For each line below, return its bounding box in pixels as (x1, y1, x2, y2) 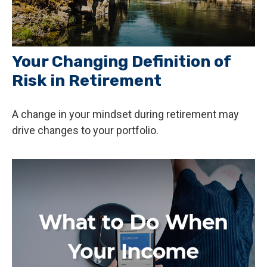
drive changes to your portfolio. (12, 123, 159, 136)
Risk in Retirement (12, 70, 162, 90)
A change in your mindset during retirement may (12, 107, 239, 120)
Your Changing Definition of (12, 51, 231, 71)
